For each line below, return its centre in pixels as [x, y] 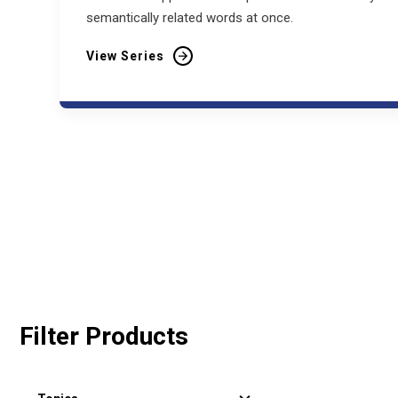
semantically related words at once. [190, 18]
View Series [125, 56]
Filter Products [104, 336]
